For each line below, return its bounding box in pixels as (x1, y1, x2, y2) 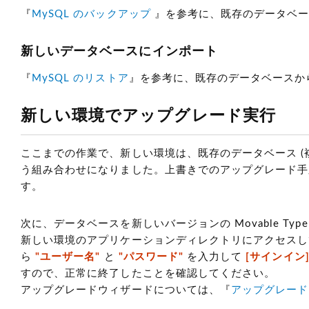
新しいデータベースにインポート (21, 46, 218, 58)
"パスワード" (118, 252, 183, 262)
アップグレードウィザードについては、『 (21, 285, 231, 295)
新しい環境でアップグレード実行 (21, 108, 276, 123)
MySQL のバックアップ (32, 9, 154, 19)
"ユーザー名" (35, 252, 101, 262)
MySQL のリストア (32, 73, 129, 83)
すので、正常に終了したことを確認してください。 (21, 268, 276, 279)
